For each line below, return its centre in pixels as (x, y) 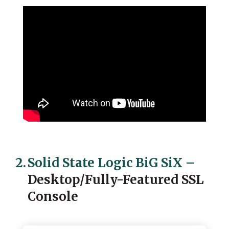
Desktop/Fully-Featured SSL (116, 179)
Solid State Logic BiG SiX (105, 163)
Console (53, 196)
